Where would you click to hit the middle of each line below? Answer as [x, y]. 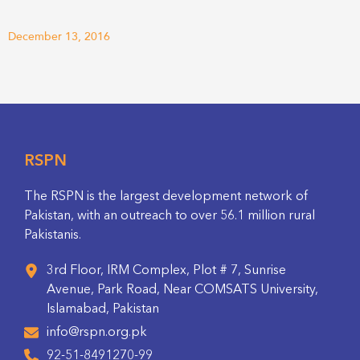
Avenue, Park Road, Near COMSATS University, [182, 290]
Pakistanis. [53, 235]
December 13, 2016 [59, 36]
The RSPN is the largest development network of [166, 196]
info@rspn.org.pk [97, 332]
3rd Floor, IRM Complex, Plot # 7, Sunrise [166, 270]
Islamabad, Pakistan [103, 309]
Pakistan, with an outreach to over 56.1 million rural [170, 216]
